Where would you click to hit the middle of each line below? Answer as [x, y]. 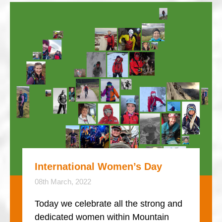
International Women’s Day [98, 166]
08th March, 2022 [63, 182]
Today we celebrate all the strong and [109, 204]
